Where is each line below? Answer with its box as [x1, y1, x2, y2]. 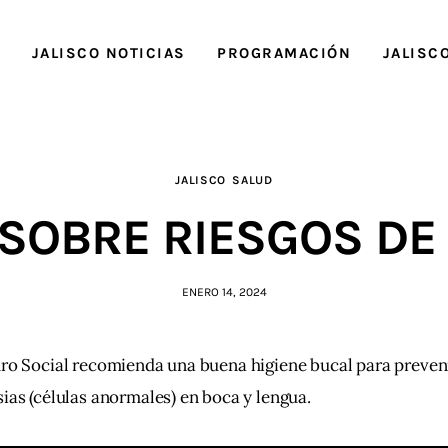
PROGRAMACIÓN [217, 43, 352, 62]
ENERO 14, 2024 [181, 284, 267, 299]
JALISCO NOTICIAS [31, 43, 186, 62]
